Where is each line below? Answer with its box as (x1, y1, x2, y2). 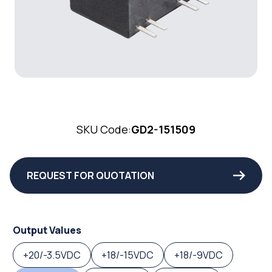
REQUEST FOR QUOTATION (27, 169, 154, 183)
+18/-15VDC (101, 248, 154, 262)
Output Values (13, 223, 81, 237)
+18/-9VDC (174, 248, 223, 262)
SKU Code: (76, 122, 131, 137)
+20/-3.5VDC (23, 248, 81, 262)
